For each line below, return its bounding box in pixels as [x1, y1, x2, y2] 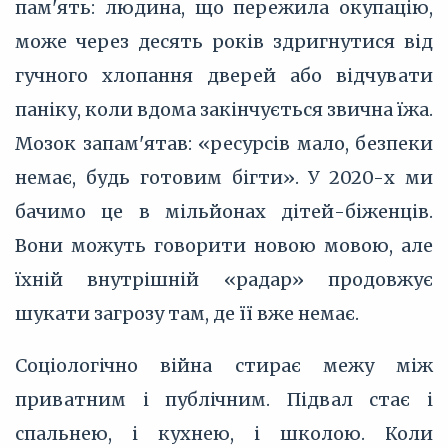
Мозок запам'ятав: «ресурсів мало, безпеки [15, 132, 433, 155]
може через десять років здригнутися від [15, 30, 433, 53]
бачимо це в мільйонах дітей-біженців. [15, 200, 433, 223]
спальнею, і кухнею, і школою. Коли [15, 422, 433, 445]
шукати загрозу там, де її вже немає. [15, 302, 359, 325]
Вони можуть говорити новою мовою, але [15, 234, 433, 257]
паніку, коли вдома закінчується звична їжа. [15, 98, 433, 121]
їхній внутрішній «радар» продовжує [15, 268, 433, 291]
